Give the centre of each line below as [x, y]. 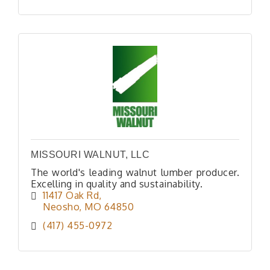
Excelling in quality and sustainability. [117, 184]
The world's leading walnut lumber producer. [135, 172]
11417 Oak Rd [71, 195]
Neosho [61, 207]
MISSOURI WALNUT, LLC [90, 155]
